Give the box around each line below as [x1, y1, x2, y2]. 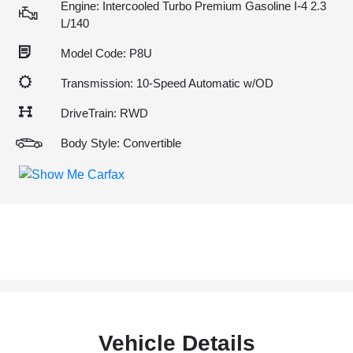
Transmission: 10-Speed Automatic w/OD [61, 76, 273, 90]
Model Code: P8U [61, 46, 152, 60]
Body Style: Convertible [61, 136, 181, 150]
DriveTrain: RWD [61, 106, 148, 120]
